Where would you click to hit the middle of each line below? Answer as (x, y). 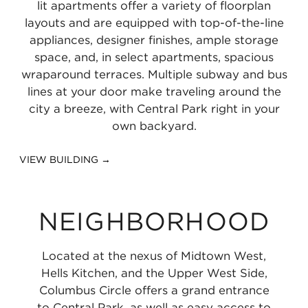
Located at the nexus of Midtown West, (154, 256)
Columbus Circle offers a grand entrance (154, 290)
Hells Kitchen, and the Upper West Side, (154, 273)
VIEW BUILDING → (65, 159)
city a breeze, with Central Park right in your (154, 108)
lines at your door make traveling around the (154, 91)
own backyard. (154, 125)
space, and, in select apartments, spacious (154, 57)
